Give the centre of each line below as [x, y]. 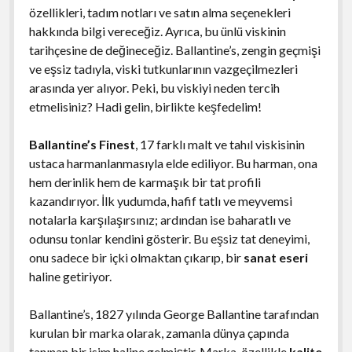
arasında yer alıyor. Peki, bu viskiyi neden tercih [154, 87]
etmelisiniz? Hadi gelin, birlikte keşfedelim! [145, 106]
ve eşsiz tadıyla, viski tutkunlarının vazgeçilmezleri [163, 68]
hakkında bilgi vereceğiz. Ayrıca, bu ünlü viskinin [157, 31]
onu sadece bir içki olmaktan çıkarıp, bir [136, 257]
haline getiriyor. [70, 276]
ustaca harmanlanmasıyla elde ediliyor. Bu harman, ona [173, 163]
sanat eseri [275, 257]
